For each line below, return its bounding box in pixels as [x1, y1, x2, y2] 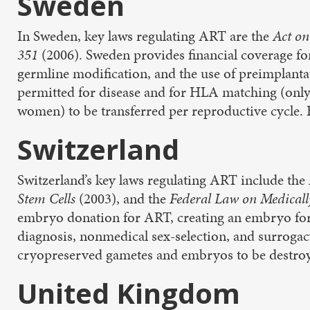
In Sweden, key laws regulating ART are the [17, 26, 273, 46]
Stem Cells [17, 189, 79, 208]
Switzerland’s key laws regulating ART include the [17, 170, 309, 190]
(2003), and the [79, 189, 170, 208]
